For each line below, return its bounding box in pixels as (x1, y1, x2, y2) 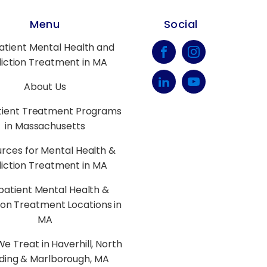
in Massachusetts (5, 119, 85, 133)
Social (163, 16, 198, 32)
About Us (24, 79, 66, 94)
